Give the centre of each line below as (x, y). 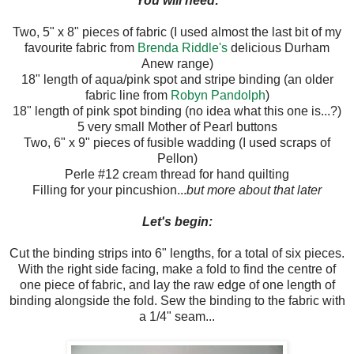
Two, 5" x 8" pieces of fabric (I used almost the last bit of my (177, 32)
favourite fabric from (81, 47)
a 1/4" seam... (177, 316)
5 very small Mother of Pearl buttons (177, 126)
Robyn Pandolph (218, 95)
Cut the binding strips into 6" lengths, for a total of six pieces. (177, 253)
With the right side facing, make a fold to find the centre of (177, 269)
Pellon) (177, 158)
